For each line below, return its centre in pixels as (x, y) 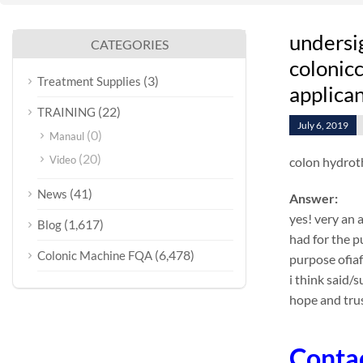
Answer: (313, 198)
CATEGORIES (129, 44)
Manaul (67, 136)
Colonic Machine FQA (95, 255)
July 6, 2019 (322, 125)
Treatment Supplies (89, 81)
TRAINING (66, 112)
